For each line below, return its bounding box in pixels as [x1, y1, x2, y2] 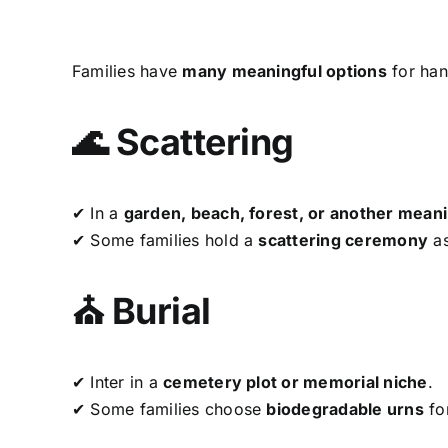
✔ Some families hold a [71, 229, 259, 250]
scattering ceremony [258, 229, 429, 250]
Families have [71, 60, 183, 81]
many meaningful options [182, 60, 387, 81]
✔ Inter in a [71, 371, 164, 392]
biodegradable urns [266, 398, 424, 419]
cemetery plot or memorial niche [163, 371, 428, 392]
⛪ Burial [71, 288, 211, 333]
